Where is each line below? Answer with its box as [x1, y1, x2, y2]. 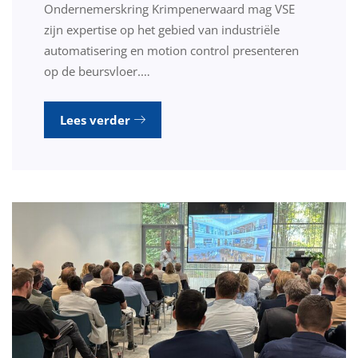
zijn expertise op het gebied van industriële [44, 21, 280, 38]
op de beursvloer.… [44, 62, 150, 79]
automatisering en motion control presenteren [44, 42, 299, 58]
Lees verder [60, 111, 133, 128]
